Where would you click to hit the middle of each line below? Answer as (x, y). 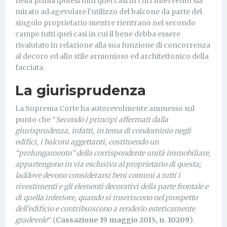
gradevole (31, 220)
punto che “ (35, 120)
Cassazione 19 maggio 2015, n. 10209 (123, 220)
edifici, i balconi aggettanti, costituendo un (87, 142)
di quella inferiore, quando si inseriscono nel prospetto (106, 198)
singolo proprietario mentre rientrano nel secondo (105, 23)
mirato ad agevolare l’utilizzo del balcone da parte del (109, 12)
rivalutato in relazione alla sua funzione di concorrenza (113, 45)
